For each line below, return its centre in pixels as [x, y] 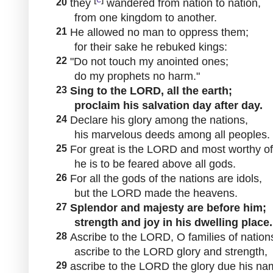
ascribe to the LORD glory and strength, [160, 251]
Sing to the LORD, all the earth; [150, 90]
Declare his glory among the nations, [158, 120]
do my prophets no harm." [126, 76]
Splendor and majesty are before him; [167, 207]
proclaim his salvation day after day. [158, 105]
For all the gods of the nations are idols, [165, 178]
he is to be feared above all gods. [144, 164]
